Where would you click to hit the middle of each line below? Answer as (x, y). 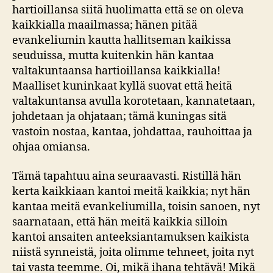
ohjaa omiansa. (51, 147)
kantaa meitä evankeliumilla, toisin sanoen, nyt (136, 207)
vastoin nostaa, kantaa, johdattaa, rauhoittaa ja (132, 132)
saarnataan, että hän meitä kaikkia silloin (120, 222)
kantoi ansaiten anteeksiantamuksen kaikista (131, 237)
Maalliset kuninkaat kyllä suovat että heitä (122, 86)
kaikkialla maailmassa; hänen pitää (105, 25)
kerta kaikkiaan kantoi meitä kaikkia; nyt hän (131, 191)
